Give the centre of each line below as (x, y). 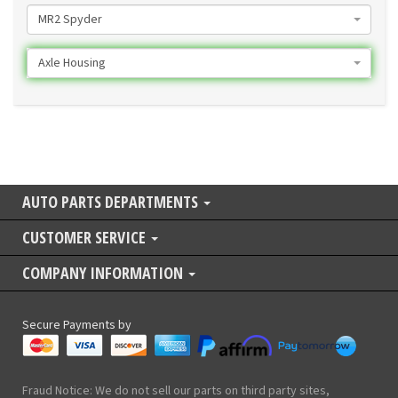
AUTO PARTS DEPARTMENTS (112, 202)
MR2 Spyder (70, 20)
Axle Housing (72, 63)
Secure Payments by (77, 325)
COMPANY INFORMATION (104, 273)
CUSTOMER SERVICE (86, 237)
